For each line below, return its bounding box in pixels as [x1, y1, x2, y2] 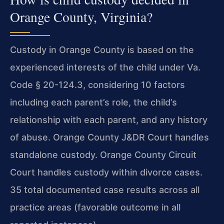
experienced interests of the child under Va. [10, 61, 200, 72]
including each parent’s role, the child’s [10, 96, 177, 107]
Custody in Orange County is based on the [10, 44, 194, 55]
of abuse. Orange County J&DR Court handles [10, 131, 209, 142]
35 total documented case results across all [10, 184, 199, 195]
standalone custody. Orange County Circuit [10, 149, 196, 160]
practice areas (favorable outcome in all [10, 201, 180, 212]
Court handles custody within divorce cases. [10, 166, 202, 177]
